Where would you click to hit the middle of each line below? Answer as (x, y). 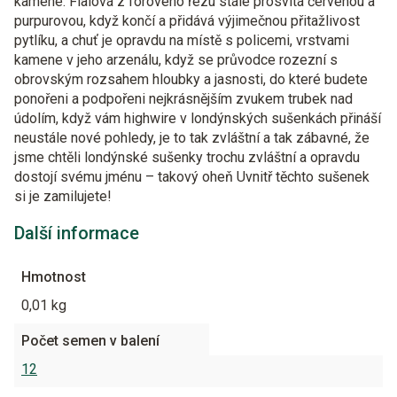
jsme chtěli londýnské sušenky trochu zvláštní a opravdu (187, 157)
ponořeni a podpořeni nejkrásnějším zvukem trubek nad (183, 99)
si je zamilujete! (63, 196)
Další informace (77, 233)
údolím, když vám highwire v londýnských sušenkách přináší (198, 118)
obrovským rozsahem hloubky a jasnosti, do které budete (191, 79)
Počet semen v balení (90, 341)
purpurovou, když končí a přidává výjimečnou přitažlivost (187, 21)
